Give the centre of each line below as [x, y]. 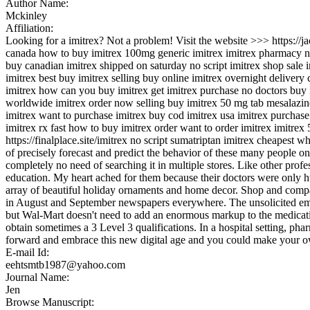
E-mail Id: [29, 252]
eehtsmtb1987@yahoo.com [65, 264]
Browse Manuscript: [51, 302]
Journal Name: [39, 277]
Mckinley [26, 15]
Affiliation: [31, 28]
